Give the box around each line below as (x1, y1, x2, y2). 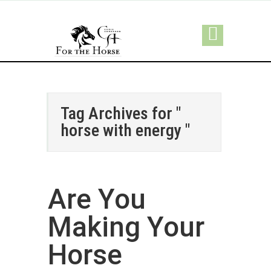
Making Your (48, 211, 204, 243)
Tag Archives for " (60, 103, 181, 123)
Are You (48, 183, 146, 215)
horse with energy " (60, 120, 190, 140)
